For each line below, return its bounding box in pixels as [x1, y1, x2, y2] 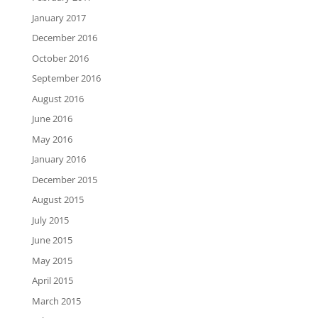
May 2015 [31, 253, 72, 267]
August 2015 [31, 193, 84, 207]
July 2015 [31, 213, 69, 226]
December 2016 [31, 31, 97, 45]
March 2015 [31, 294, 81, 307]
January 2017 [31, 11, 86, 24]
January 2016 [31, 153, 86, 166]
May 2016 [31, 132, 72, 146]
